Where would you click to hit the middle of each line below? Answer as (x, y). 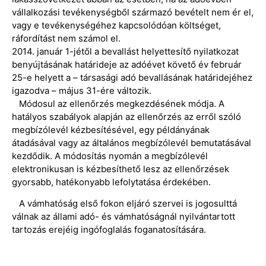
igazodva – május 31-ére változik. (82, 90)
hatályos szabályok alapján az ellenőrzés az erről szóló (126, 116)
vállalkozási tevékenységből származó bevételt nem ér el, (133, 12)
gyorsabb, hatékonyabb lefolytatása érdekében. (111, 182)
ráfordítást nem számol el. (66, 38)
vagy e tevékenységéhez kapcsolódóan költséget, (116, 25)
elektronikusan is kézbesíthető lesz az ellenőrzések (121, 169)
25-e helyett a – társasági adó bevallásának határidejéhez (132, 77)
